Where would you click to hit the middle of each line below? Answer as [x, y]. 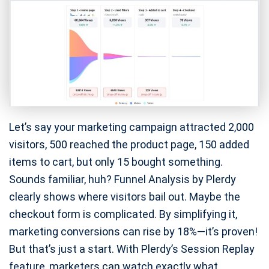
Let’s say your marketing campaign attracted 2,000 [131, 127]
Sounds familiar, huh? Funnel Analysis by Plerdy [122, 179]
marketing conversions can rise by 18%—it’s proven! [133, 231]
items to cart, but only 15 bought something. [116, 162]
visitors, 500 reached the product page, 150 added [129, 144]
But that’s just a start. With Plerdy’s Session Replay [132, 249]
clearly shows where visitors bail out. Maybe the [125, 196]
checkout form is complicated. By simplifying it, [123, 214]
